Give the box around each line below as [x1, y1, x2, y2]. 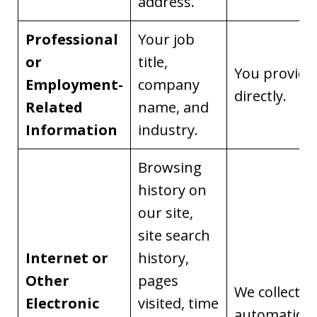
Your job [138, 30, 195, 50]
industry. [138, 120, 198, 140]
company [138, 75, 200, 95]
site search [138, 226, 210, 246]
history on [138, 180, 207, 200]
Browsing [138, 158, 202, 178]
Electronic [25, 294, 99, 313]
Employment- [25, 75, 123, 95]
